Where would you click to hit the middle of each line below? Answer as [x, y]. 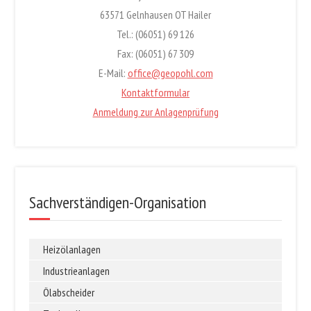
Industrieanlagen [77, 270]
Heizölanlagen [72, 249]
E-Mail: [113, 73]
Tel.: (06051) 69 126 [155, 34]
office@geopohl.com [170, 73]
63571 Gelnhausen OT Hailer [155, 14]
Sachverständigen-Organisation [118, 202]
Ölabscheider [69, 292]
